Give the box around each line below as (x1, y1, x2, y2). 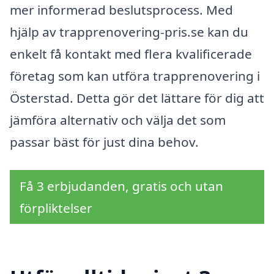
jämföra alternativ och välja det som (10, 111, 226, 129)
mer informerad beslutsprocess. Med (10, 1, 233, 19)
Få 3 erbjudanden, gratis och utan (20, 177, 223, 194)
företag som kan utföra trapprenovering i (10, 67, 260, 85)
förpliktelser (20, 199, 92, 217)
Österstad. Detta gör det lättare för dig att (10, 89, 264, 107)
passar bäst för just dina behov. (10, 133, 199, 151)
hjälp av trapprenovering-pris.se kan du (10, 23, 248, 41)
